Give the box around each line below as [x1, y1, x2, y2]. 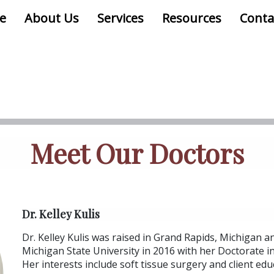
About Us [24, 10, 79, 26]
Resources [162, 10, 221, 26]
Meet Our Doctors [30, 135, 244, 171]
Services [97, 10, 144, 26]
